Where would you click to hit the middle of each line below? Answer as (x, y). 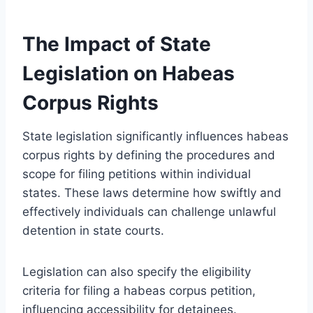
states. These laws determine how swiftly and (152, 192)
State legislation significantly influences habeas (155, 136)
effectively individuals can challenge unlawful (149, 211)
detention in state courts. (93, 230)
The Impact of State (117, 44)
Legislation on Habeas (129, 73)
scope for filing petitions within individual (137, 174)
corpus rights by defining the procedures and (149, 155)
